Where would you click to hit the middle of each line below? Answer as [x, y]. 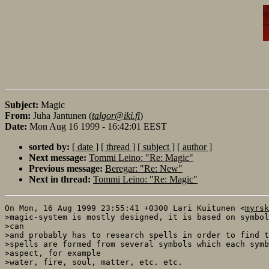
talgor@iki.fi [116, 115]
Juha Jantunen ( [62, 115]
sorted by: [49, 147]
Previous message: [66, 168]
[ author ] [195, 147]
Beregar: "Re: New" [144, 168]
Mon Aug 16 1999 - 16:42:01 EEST [98, 126]
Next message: [58, 157]
